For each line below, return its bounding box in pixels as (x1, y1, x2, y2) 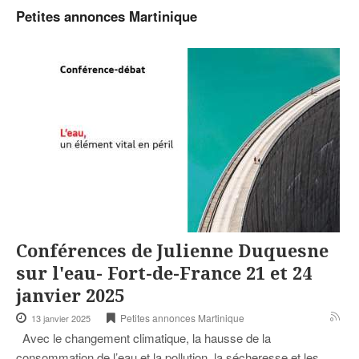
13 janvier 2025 (31, 312, 91, 325)
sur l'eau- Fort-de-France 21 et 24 (16, 264, 312, 284)
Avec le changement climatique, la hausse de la (16, 329, 271, 347)
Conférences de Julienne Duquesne (16, 241, 329, 262)
